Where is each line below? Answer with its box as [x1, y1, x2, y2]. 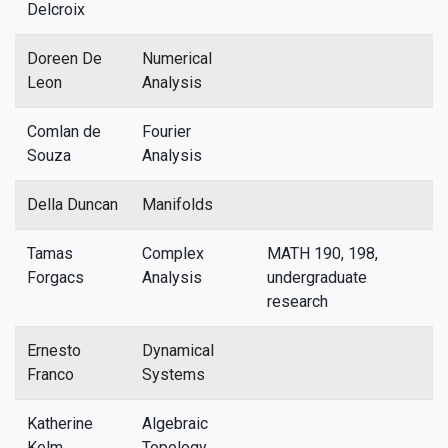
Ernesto [27, 341, 81, 360]
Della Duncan [27, 195, 118, 214]
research [267, 292, 328, 311]
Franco [27, 365, 74, 384]
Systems [142, 365, 205, 384]
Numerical [142, 49, 212, 68]
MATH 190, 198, [267, 244, 378, 263]
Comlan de [27, 122, 101, 141]
